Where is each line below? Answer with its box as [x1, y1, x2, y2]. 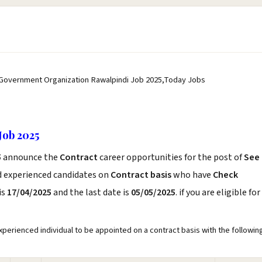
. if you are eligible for [175, 186, 260, 199]
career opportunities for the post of [99, 151, 244, 164]
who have [171, 168, 213, 181]
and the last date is [51, 186, 131, 199]
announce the [3, 151, 60, 164]
